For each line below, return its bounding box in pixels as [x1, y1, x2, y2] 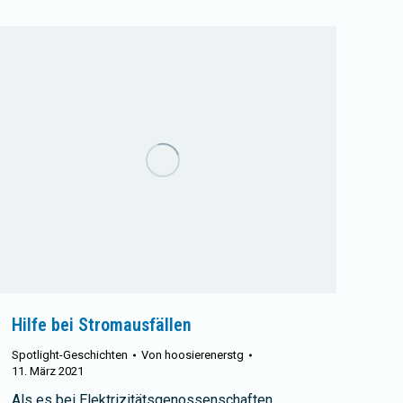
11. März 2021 [12, 363, 84, 378]
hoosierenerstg [165, 347, 244, 362]
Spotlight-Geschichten [12, 347, 128, 362]
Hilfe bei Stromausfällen [12, 313, 192, 336]
